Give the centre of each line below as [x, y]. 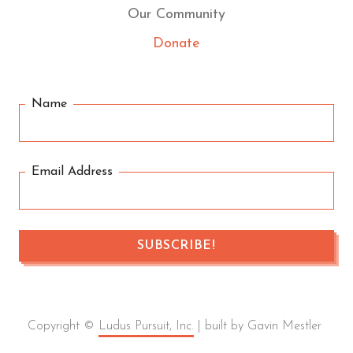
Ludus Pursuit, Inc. [146, 327]
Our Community [176, 15]
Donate [176, 44]
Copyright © [63, 327]
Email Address [72, 172]
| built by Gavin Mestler [260, 327]
